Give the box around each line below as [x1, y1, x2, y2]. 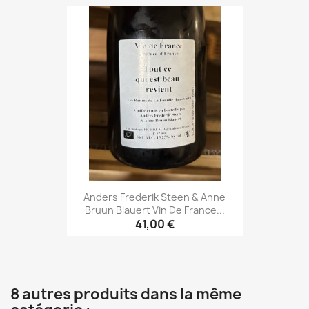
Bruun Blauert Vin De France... [84, 203, 225, 217]
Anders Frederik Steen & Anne [83, 190, 226, 203]
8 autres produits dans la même [10, 284, 241, 305]
